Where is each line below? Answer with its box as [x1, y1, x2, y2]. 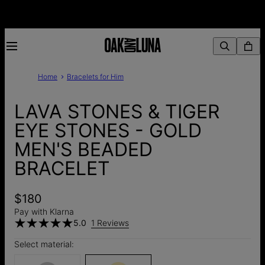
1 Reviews [91, 217, 129, 228]
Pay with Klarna [14, 206, 74, 216]
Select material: [14, 238, 74, 249]
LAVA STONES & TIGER [14, 100, 219, 124]
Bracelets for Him [67, 72, 124, 81]
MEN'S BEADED [14, 138, 153, 161]
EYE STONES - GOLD [14, 119, 202, 143]
